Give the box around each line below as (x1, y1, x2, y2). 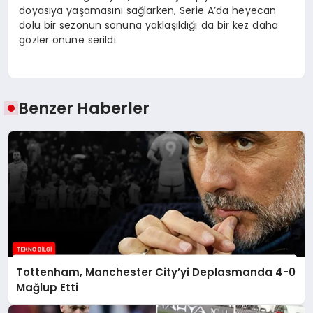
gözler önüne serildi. (19, 32, 118, 47)
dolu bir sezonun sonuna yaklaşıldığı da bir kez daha (19, 17, 279, 32)
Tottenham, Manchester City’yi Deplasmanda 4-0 (16, 265, 296, 280)
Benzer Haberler (18, 97, 150, 120)
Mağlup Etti (16, 280, 79, 296)
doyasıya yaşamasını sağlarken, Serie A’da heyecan (19, 3, 277, 17)
